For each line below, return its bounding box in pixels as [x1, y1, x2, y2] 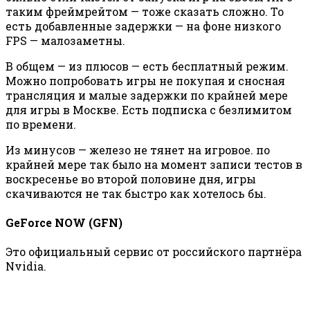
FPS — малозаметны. [6, 33, 125, 48]
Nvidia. [6, 259, 46, 274]
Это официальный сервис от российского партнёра [6, 244, 302, 259]
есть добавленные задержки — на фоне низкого [6, 18, 281, 33]
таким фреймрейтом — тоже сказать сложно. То [6, 3, 284, 19]
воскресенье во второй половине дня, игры [6, 171, 256, 186]
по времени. [6, 116, 76, 131]
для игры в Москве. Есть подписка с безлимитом [6, 102, 292, 117]
